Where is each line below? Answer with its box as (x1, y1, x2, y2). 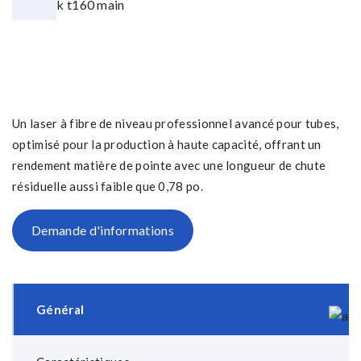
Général (36, 302, 85, 317)
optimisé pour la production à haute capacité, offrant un (12, 137, 322, 151)
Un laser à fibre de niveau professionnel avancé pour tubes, (12, 116, 339, 131)
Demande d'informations (31, 222, 175, 238)
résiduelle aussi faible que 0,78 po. (12, 179, 203, 193)
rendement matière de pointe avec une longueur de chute (12, 158, 326, 172)
